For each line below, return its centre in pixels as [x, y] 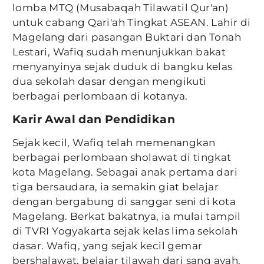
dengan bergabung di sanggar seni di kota [124, 202]
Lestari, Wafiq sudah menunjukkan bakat [119, 52]
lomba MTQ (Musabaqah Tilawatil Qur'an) [121, 8]
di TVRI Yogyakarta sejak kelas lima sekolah [125, 231]
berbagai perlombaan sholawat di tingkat [122, 157]
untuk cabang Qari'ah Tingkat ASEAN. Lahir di [132, 22]
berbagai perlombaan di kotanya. [100, 96]
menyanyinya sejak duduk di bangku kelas [123, 67]
